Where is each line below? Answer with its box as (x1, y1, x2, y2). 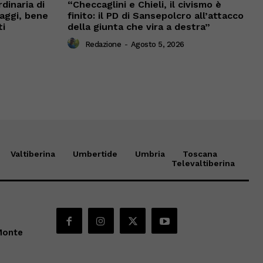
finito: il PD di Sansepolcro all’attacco (68, 10, 244, 22)
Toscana (182, 149, 217, 159)
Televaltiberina (171, 159, 235, 168)
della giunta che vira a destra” (68, 21, 210, 33)
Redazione (85, 39, 121, 49)
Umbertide (72, 149, 117, 159)
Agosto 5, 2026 (130, 39, 184, 49)
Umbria (134, 149, 165, 159)
